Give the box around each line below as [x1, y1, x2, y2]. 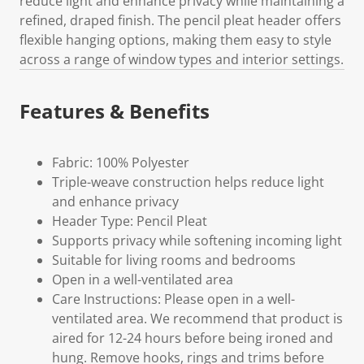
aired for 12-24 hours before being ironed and [52, 328, 333, 347]
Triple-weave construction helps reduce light [52, 172, 324, 191]
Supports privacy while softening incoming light [52, 231, 342, 249]
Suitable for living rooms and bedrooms [52, 250, 296, 269]
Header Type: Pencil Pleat [52, 211, 207, 230]
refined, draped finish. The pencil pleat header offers [19, 11, 341, 29]
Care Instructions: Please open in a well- [52, 289, 295, 308]
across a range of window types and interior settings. [19, 50, 344, 68]
